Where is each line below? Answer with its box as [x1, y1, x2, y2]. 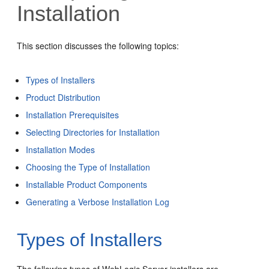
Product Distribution [26, 91, 101, 103]
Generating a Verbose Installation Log [26, 195, 170, 208]
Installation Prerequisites [26, 108, 119, 121]
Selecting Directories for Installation [26, 125, 160, 138]
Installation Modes [26, 143, 95, 156]
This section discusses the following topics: [17, 39, 180, 52]
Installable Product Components [26, 178, 148, 190]
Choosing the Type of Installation [26, 160, 151, 173]
